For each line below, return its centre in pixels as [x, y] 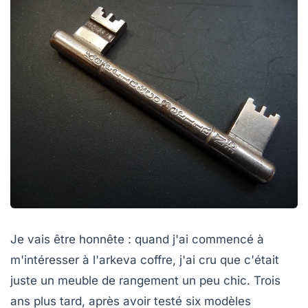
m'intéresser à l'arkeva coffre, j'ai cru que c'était [145, 260]
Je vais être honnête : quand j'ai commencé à [137, 239]
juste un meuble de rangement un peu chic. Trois [145, 280]
